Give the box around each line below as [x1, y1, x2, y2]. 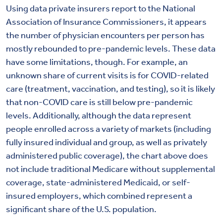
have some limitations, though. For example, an [6, 56, 188, 68]
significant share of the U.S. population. [6, 204, 157, 215]
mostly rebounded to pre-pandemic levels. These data [6, 43, 216, 55]
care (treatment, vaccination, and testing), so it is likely [6, 83, 215, 95]
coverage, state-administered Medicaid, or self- [6, 177, 190, 188]
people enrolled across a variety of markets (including [6, 123, 211, 135]
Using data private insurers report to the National [6, 3, 195, 14]
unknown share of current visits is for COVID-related [6, 70, 209, 81]
